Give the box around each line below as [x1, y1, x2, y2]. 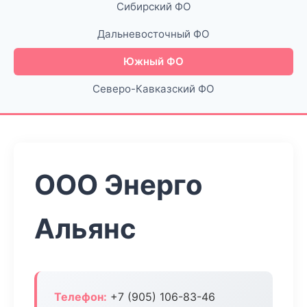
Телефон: [54, 290, 107, 304]
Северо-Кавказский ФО [93, 82, 214, 95]
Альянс [34, 212, 136, 245]
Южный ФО [123, 55, 184, 68]
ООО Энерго [34, 168, 203, 201]
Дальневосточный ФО [97, 27, 210, 40]
